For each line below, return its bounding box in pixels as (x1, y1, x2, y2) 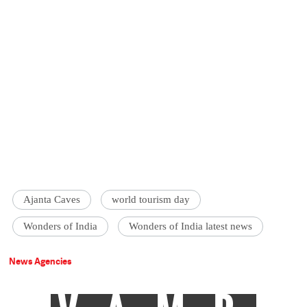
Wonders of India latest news (129, 221, 253, 232)
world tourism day (112, 194, 191, 206)
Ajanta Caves (23, 194, 81, 206)
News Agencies (9, 255, 73, 268)
